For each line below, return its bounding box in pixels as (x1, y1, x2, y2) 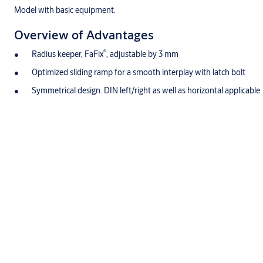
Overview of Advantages (14, 26, 154, 43)
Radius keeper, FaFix (32, 49, 103, 60)
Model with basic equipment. (14, 5, 116, 16)
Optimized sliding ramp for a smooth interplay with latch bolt (32, 67, 245, 78)
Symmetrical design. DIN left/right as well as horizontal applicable (32, 85, 260, 96)
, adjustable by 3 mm (106, 49, 178, 60)
